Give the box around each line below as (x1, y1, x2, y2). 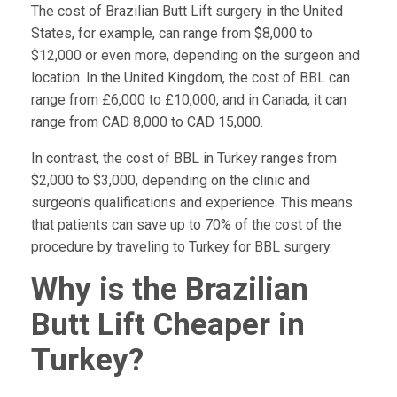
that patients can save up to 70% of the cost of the (30, 215, 342, 233)
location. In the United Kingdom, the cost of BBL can (30, 68, 350, 86)
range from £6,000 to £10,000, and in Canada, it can (30, 90, 346, 108)
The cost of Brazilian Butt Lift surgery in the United (30, 2, 343, 19)
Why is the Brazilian (30, 270, 308, 307)
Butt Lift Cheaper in (30, 306, 305, 343)
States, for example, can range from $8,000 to (30, 24, 313, 42)
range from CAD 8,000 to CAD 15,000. (30, 113, 263, 130)
